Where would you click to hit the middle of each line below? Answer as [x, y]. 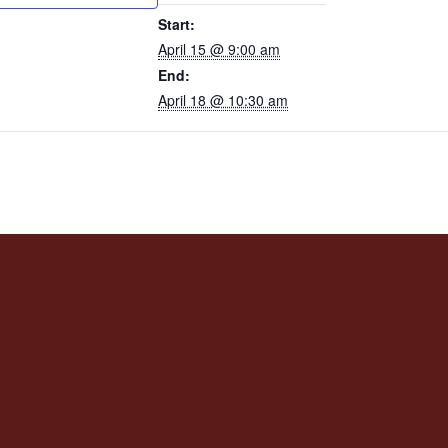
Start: [181, 24]
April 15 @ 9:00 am [219, 49]
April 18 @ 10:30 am [223, 100]
